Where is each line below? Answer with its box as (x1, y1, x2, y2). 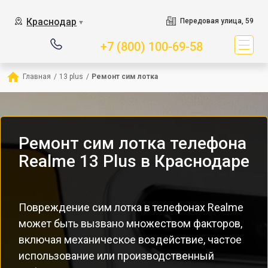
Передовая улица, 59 (179, 17, 254, 25)
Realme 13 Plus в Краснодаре (19, 151, 249, 171)
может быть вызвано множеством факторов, (19, 217, 242, 230)
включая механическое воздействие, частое (19, 233, 242, 246)
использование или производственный (19, 249, 214, 262)
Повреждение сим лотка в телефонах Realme (19, 201, 243, 214)
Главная (23, 72, 51, 81)
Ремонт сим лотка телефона (19, 133, 246, 153)
